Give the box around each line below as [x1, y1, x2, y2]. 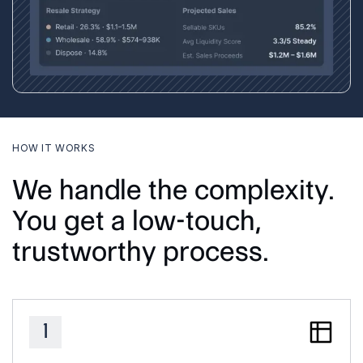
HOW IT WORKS [12, 142, 96, 155]
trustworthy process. [12, 235, 269, 268]
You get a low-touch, [12, 204, 262, 237]
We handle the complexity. [12, 173, 335, 207]
